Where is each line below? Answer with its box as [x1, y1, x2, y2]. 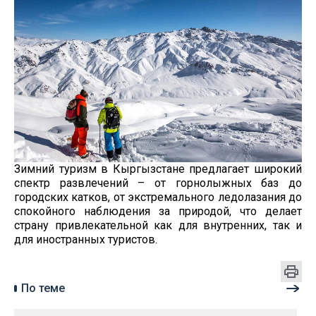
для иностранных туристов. [14, 233, 157, 247]
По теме [21, 281, 65, 296]
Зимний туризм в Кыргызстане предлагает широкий [14, 162, 302, 176]
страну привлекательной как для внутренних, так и [14, 219, 302, 233]
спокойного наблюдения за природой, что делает [14, 205, 302, 219]
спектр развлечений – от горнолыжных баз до [14, 176, 302, 190]
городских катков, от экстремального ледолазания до [14, 190, 302, 205]
